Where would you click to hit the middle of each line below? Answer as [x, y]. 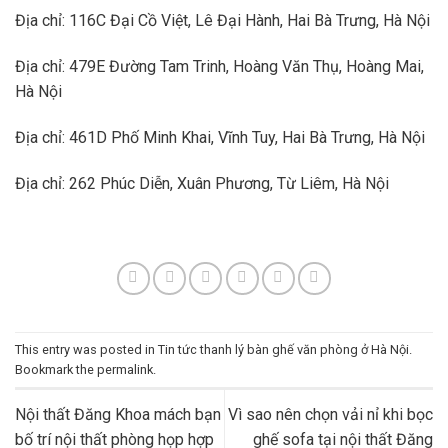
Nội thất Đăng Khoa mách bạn [118, 414]
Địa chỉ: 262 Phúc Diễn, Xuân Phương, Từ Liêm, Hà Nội [202, 183]
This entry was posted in [86, 349]
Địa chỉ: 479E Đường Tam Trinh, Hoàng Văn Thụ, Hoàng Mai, [219, 67]
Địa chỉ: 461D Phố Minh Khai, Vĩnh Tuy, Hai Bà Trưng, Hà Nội [220, 137]
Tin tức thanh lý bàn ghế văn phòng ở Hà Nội [283, 349]
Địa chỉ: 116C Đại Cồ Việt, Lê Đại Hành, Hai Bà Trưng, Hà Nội [222, 21]
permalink [125, 369]
